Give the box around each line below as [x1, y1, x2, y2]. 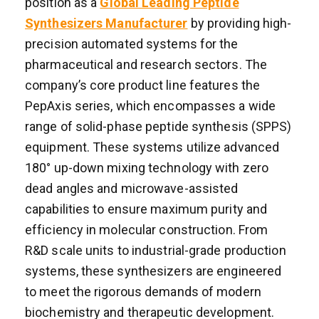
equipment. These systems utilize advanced [25, 139, 280, 155]
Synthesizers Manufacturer [25, 15, 188, 31]
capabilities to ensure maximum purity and [25, 201, 268, 216]
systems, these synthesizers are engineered [25, 263, 282, 278]
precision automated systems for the [25, 36, 239, 51]
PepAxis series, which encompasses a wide [25, 98, 276, 113]
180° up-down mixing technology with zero [25, 159, 269, 175]
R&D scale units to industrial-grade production [25, 242, 286, 258]
